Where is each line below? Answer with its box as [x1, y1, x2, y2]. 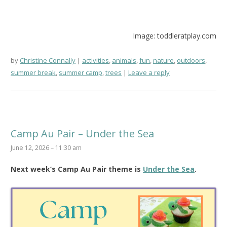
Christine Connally [20, 56, 75, 65]
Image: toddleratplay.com [133, 31, 216, 41]
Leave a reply [128, 68, 170, 78]
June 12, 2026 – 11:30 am [11, 143, 82, 152]
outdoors [177, 56, 205, 65]
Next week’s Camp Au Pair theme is [11, 164, 143, 174]
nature [153, 56, 174, 65]
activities [82, 56, 109, 65]
